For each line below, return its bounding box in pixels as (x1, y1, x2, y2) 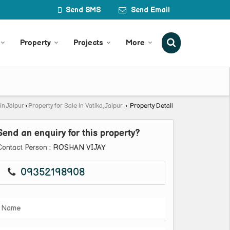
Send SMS (66, 6, 101, 15)
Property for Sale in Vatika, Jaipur (28, 102, 123, 110)
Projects (73, 38, 103, 48)
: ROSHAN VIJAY (47, 143, 106, 152)
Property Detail (128, 102, 173, 110)
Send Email (131, 6, 170, 15)
